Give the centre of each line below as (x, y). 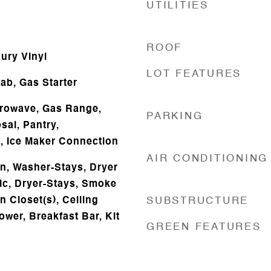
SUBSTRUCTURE (198, 201)
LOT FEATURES (194, 74)
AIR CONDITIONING (207, 158)
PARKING (175, 116)
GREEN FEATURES (204, 227)
